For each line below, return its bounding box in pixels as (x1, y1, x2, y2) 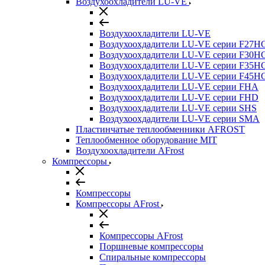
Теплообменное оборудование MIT (76, 135, 217, 145)
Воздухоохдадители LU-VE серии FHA (99, 82, 258, 92)
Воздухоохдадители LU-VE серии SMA (99, 114, 260, 124)
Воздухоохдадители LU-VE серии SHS (99, 103, 257, 113)
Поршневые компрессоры (99, 241, 203, 251)
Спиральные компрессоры (99, 252, 206, 262)
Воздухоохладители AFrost (76, 146, 184, 156)
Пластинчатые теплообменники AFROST (76, 124, 245, 134)
